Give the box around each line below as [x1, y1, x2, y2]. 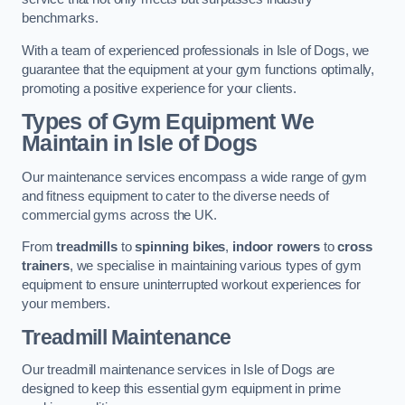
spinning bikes [135, 240, 226, 255]
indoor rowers [231, 240, 321, 255]
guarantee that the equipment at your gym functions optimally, [22, 61, 375, 77]
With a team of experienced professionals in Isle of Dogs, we [22, 42, 370, 58]
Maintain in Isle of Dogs [22, 131, 258, 156]
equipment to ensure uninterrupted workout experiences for [22, 278, 361, 293]
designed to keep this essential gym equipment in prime [22, 381, 342, 396]
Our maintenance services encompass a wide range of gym [22, 169, 368, 184]
